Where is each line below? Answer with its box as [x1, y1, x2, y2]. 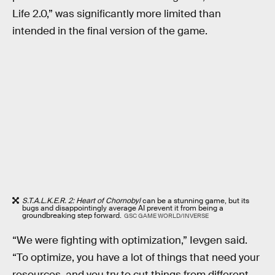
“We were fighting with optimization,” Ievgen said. [12, 234, 247, 247]
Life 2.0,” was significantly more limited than [12, 7, 221, 21]
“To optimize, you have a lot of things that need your [12, 251, 260, 265]
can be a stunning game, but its [142, 195, 249, 206]
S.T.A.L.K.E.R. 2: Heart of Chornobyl [22, 195, 142, 206]
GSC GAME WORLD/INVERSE [123, 211, 209, 220]
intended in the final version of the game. [12, 25, 207, 38]
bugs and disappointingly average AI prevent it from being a [22, 203, 223, 213]
